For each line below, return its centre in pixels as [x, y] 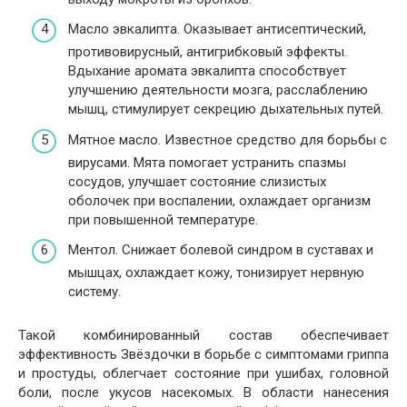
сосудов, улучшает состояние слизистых [197, 181]
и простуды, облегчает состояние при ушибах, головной [203, 374]
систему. [94, 292]
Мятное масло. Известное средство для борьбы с [228, 139]
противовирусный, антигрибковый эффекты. [208, 52]
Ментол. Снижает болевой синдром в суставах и [221, 250]
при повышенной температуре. [163, 219]
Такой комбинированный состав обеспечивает [203, 336]
